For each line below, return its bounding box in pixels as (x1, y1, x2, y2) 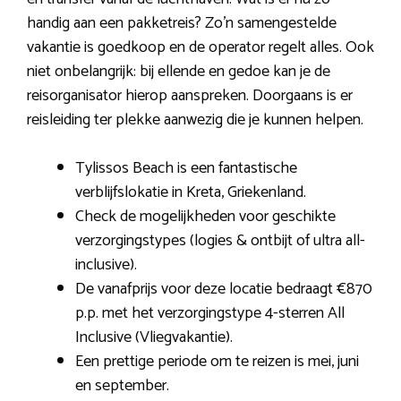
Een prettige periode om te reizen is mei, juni (75, 347, 359, 375)
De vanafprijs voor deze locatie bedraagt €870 (75, 275, 372, 303)
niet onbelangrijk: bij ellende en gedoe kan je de (27, 57, 330, 85)
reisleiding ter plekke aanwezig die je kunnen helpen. (27, 106, 363, 133)
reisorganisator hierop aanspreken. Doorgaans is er (27, 81, 353, 109)
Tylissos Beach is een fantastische (75, 154, 297, 182)
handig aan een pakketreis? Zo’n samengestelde (27, 9, 337, 37)
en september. (75, 371, 169, 399)
